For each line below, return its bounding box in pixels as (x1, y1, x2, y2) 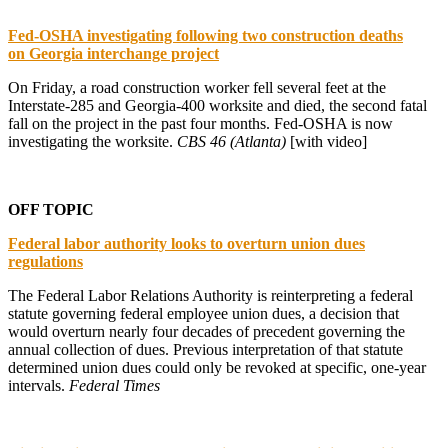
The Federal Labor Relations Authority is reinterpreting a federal (8, 286, 413, 304)
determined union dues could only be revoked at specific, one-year (8, 358, 426, 376)
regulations (8, 252, 83, 270)
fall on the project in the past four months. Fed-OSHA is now (8, 114, 393, 132)
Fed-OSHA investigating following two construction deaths (8, 26, 403, 44)
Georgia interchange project (29, 44, 219, 62)
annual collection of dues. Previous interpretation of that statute (8, 340, 403, 358)
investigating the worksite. (8, 132, 177, 150)
